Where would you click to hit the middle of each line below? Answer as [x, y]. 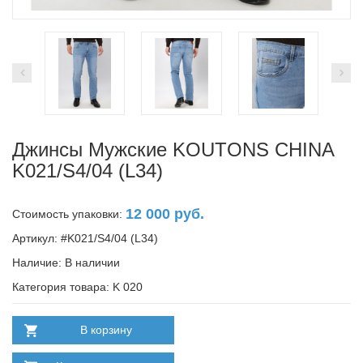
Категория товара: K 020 [77, 286]
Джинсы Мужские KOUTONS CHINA [173, 149]
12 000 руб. [165, 214]
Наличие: [38, 262]
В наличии [92, 262]
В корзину [106, 329]
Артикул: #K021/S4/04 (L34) [85, 238]
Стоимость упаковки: [69, 214]
